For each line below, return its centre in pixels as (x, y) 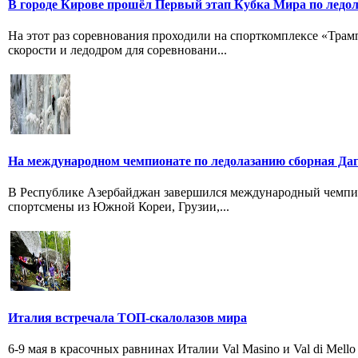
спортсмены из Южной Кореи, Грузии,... (119, 206)
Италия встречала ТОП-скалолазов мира (127, 317)
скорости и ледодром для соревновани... (117, 50)
